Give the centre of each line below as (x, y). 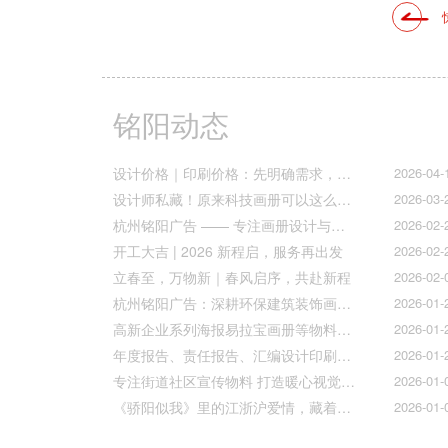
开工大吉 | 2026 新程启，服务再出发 (227, 251)
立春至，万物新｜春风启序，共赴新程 (231, 277)
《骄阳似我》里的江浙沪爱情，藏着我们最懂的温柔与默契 (343, 407)
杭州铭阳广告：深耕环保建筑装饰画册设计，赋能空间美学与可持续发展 (343, 303)
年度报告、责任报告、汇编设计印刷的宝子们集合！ (343, 355)
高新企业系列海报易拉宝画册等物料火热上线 (343, 329)
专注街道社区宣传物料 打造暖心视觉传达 (347, 381)
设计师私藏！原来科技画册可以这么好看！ (343, 199)
